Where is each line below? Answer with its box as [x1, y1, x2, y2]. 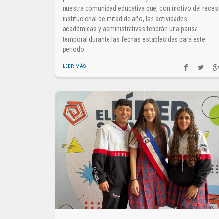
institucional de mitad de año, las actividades [63, 14, 188, 22]
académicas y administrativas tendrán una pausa [63, 24, 198, 33]
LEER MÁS [63, 63, 86, 69]
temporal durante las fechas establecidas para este [63, 35, 206, 43]
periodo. [63, 45, 86, 53]
